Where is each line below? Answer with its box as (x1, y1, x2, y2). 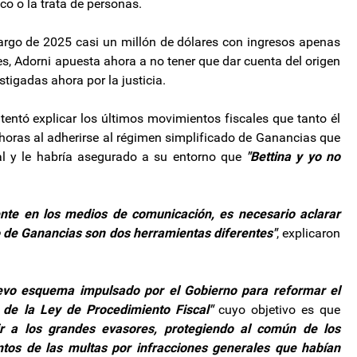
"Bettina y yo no (246, 148, 341, 164)
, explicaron (276, 225, 341, 241)
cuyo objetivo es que (212, 301, 340, 317)
